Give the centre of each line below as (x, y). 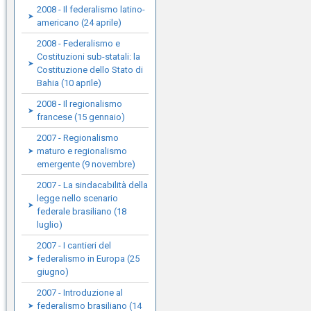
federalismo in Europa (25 (88, 259)
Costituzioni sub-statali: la (89, 57)
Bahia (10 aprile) (69, 83)
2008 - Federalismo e (78, 43)
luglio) (50, 225)
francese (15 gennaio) (81, 117)
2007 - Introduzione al (80, 293)
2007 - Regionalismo (78, 138)
